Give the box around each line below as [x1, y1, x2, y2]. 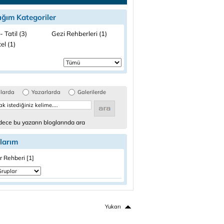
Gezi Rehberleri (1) [51, 29, 107, 37]
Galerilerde [77, 88, 106, 95]
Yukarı [105, 203, 121, 210]
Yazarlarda [31, 88, 60, 95]
